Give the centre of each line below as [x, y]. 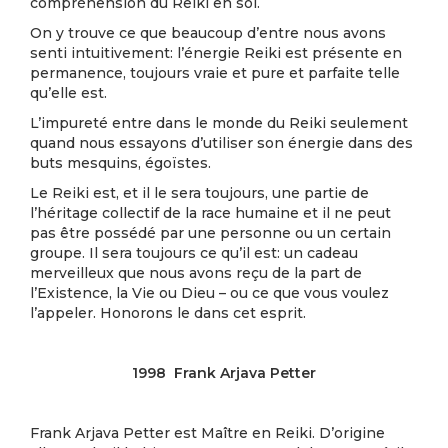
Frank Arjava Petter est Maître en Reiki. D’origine [207, 433]
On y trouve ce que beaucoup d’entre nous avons [208, 33]
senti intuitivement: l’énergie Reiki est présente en [216, 53]
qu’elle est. [68, 93]
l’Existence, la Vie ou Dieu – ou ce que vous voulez [209, 293]
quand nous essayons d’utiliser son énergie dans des [221, 143]
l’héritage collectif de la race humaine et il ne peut [210, 213]
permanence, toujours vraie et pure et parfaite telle [215, 73]
